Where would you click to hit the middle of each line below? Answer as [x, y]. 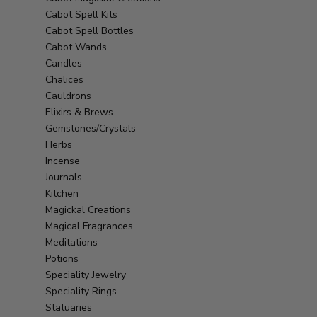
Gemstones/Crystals [91, 128]
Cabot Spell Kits [81, 14]
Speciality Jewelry [86, 275]
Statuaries [69, 307]
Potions [62, 258]
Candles [64, 63]
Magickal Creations [88, 209]
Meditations [71, 242]
